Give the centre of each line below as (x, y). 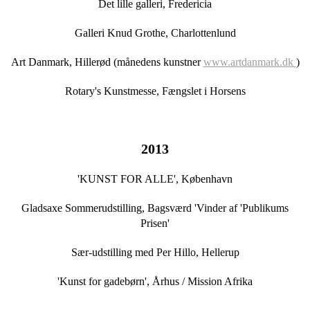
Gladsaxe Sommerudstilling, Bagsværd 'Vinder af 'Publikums (155, 208)
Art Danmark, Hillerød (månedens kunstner (107, 62)
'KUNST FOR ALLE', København (155, 179)
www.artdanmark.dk (249, 62)
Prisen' (155, 224)
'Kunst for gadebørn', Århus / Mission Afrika (155, 282)
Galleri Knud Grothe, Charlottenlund (155, 33)
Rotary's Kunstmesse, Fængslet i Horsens (155, 91)
